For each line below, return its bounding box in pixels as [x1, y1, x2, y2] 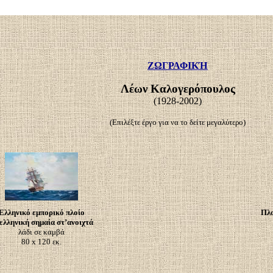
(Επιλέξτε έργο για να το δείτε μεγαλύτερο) [110, 118, 246, 127]
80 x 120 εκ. [21, 237, 62, 246]
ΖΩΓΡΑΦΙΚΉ [147, 60, 208, 71]
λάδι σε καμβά [18, 227, 65, 236]
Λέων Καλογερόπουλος [120, 82, 235, 95]
